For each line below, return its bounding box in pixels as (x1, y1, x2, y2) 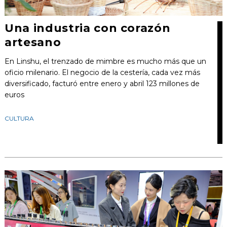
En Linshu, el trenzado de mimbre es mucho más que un (4, 56, 206, 66)
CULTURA (4, 114, 34, 122)
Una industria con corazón (4, 21, 171, 35)
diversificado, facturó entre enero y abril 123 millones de (4, 79, 200, 88)
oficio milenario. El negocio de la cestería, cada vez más (4, 67, 200, 77)
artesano (4, 35, 61, 49)
